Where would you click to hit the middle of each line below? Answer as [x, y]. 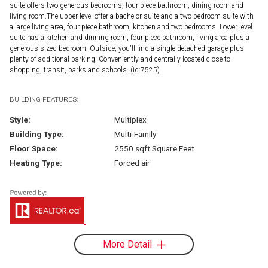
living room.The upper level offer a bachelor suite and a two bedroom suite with [132, 16]
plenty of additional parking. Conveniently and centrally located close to [120, 59]
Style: [20, 119]
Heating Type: [36, 162]
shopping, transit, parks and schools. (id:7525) [85, 70]
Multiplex [130, 119]
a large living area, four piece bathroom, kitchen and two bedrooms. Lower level [131, 27]
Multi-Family [135, 134]
